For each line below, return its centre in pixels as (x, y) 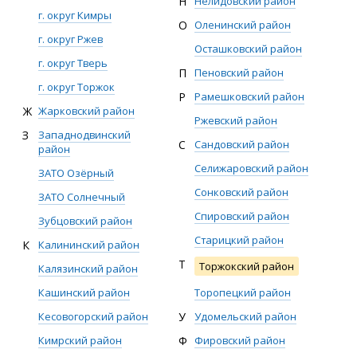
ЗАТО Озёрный (76, 173)
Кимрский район (80, 340)
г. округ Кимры (75, 15)
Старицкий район (239, 240)
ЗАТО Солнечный (82, 197)
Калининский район (89, 245)
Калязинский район (88, 269)
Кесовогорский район (93, 316)
